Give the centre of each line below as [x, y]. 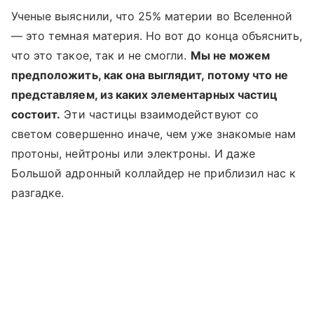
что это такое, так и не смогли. [101, 55]
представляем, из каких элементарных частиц [145, 95]
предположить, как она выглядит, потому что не [150, 75]
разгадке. [38, 193]
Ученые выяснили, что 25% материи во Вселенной [152, 16]
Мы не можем [230, 55]
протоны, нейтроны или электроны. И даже [133, 153]
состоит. [36, 114]
